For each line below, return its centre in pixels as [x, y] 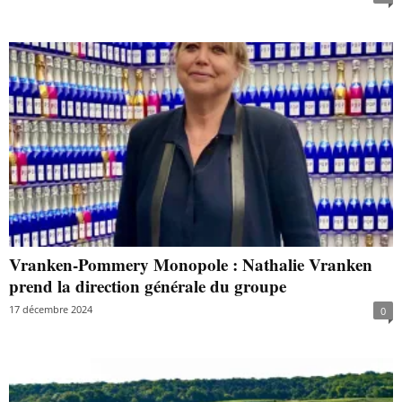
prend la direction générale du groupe [148, 285]
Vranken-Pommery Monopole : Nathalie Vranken [191, 264]
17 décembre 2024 [51, 309]
